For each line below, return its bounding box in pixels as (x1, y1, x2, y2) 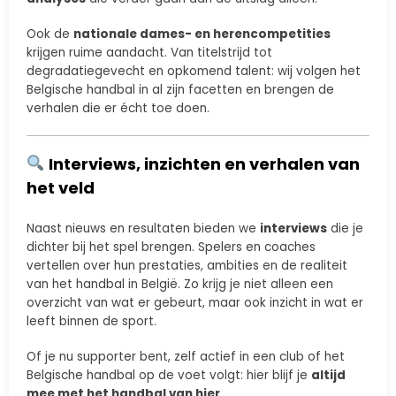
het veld (27, 176, 95, 199)
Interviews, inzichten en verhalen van (44, 152, 360, 175)
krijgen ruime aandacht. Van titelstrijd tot (27, 44, 272, 62)
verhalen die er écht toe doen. (27, 100, 209, 118)
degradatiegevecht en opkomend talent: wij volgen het (27, 63, 361, 80)
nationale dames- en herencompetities (73, 26, 331, 43)
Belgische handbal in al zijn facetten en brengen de (27, 81, 334, 99)
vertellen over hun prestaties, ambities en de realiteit (27, 257, 347, 275)
